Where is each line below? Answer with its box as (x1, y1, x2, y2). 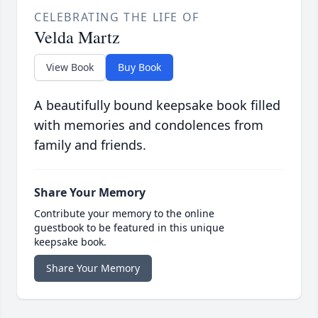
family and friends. (34, 136, 146, 154)
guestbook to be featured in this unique (34, 221, 224, 235)
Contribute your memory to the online (34, 207, 214, 221)
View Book (46, 60, 94, 75)
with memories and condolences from (34, 116, 263, 134)
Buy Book (118, 60, 161, 75)
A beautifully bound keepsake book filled (34, 97, 280, 114)
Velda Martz (34, 26, 120, 49)
